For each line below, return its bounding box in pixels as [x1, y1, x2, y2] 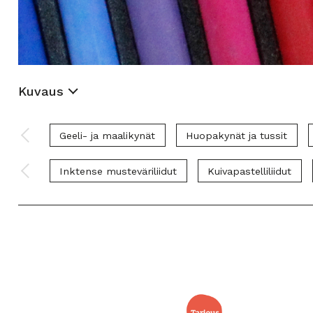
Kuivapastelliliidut [208, 165, 291, 177]
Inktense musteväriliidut [59, 165, 177, 177]
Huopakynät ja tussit [186, 129, 287, 141]
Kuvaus [17, 84, 64, 99]
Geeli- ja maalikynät [59, 129, 155, 141]
